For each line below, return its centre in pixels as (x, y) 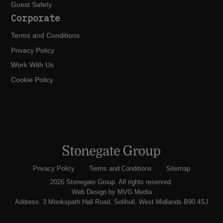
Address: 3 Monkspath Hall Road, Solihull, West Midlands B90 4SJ (111, 202)
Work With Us (33, 65)
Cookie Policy (32, 79)
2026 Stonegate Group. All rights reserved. (111, 182)
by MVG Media (129, 192)
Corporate (36, 18)
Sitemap (178, 169)
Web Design (89, 192)
